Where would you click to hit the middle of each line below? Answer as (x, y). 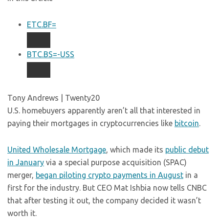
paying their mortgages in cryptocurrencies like (91, 123)
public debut (187, 150)
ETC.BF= (42, 24)
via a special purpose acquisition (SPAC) (115, 162)
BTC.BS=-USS (51, 54)
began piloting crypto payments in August (109, 175)
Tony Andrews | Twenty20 (54, 98)
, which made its (136, 150)
